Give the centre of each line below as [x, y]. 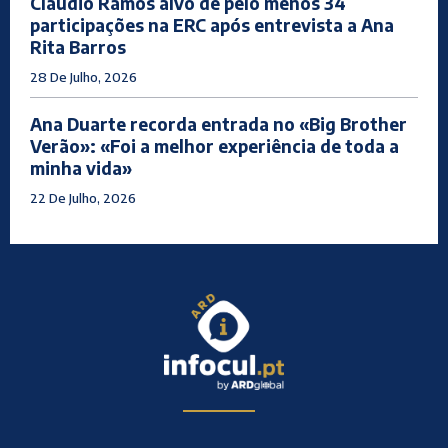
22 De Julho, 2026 [83, 198]
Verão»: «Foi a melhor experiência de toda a [214, 146]
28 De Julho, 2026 [83, 77]
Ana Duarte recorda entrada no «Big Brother [218, 124]
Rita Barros [78, 47]
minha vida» [81, 168]
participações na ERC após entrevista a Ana [212, 25]
